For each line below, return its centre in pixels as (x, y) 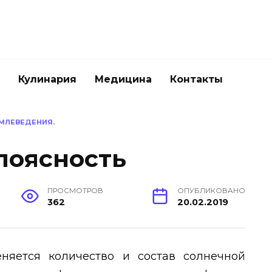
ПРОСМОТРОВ (76, 191)
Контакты (196, 79)
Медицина (123, 79)
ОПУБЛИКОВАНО (211, 191)
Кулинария (47, 79)
